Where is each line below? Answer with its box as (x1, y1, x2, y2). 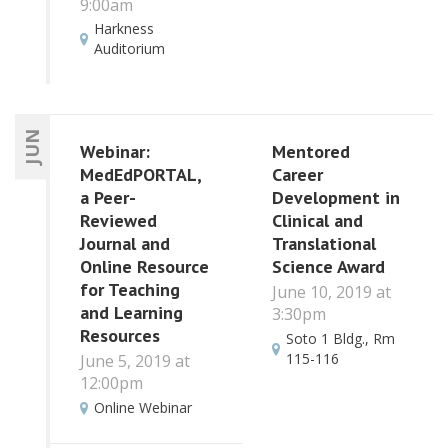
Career (271, 162, 323, 186)
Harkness (94, 18, 154, 38)
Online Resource (80, 254, 209, 278)
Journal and (80, 231, 170, 255)
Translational (271, 231, 376, 255)
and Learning (80, 300, 183, 324)
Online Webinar (94, 397, 192, 417)
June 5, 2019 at (80, 350, 190, 373)
